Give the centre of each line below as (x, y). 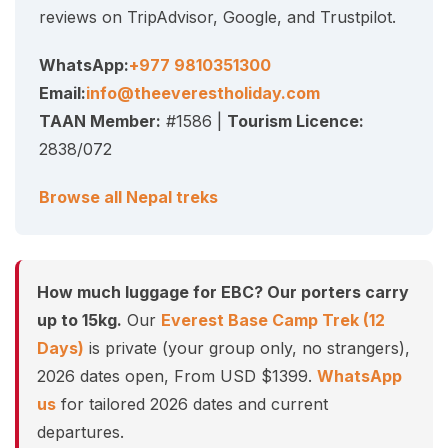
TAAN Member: (100, 121)
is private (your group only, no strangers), (247, 348)
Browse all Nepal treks (128, 197)
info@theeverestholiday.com (203, 93)
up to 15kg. (79, 320)
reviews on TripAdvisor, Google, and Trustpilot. (217, 17)
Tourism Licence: (295, 121)
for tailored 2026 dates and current (192, 404)
